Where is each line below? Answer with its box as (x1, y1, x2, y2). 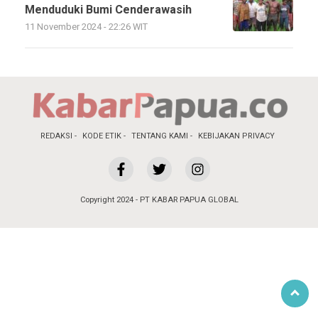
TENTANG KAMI (131, 130, 188, 142)
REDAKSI (40, 130, 72, 142)
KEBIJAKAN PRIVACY (198, 130, 275, 142)
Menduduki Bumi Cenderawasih (25, 1, 192, 18)
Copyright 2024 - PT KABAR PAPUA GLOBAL (79, 194, 238, 206)
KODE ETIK (82, 130, 121, 142)
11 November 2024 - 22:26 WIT (25, 21, 148, 33)
